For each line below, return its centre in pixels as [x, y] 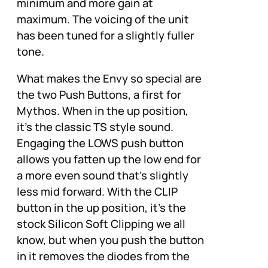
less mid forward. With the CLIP [97, 192]
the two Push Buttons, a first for [99, 95]
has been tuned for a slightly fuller [106, 35]
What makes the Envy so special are [109, 79]
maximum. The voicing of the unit [103, 19]
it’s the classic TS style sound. [95, 127]
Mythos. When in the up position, [103, 111]
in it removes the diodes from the [103, 256]
